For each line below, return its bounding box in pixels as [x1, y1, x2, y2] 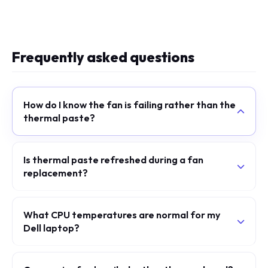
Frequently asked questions [12, 48, 194, 66]
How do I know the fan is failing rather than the [23, 99, 236, 111]
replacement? [23, 167, 88, 179]
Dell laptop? [23, 222, 80, 234]
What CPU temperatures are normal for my [23, 209, 220, 221]
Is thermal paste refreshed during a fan [23, 154, 203, 166]
